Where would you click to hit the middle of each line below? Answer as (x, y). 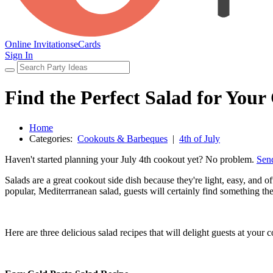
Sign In (19, 55)
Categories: (53, 138)
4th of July (200, 138)
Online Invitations (39, 44)
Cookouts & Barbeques (122, 138)
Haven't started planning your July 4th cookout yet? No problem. (131, 159)
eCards (87, 44)
